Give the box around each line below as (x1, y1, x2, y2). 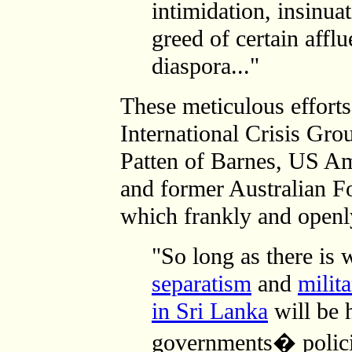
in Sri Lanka (152, 298, 268, 324)
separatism (152, 270, 251, 297)
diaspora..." (152, 53, 259, 79)
